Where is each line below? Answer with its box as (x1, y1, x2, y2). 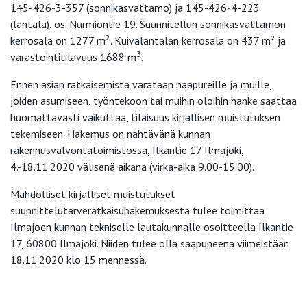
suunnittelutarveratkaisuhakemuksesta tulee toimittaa (10, 203, 265, 217)
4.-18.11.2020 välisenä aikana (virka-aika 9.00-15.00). (10, 159, 254, 173)
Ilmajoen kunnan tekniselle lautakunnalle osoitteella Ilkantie (10, 219, 293, 234)
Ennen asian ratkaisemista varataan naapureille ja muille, (10, 77, 271, 91)
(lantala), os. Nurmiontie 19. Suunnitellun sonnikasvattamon (10, 16, 286, 31)
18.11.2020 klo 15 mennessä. (10, 252, 147, 267)
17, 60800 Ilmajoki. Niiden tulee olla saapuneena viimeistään (10, 236, 289, 250)
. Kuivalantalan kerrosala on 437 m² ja (110, 33, 286, 47)
